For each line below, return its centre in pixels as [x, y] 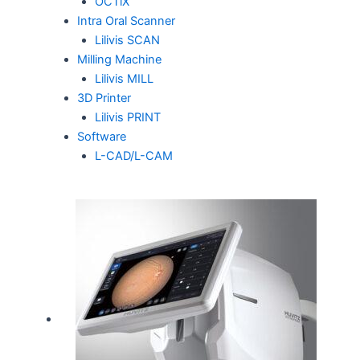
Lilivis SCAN [127, 41]
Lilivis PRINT [127, 118]
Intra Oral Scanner [126, 21]
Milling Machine [119, 60]
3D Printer [104, 98]
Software [101, 137]
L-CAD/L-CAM [133, 156]
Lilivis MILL [124, 79]
